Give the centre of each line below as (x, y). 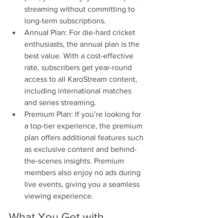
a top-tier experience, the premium (84, 126)
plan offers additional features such (85, 138)
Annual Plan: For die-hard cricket (81, 33)
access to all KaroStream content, (82, 79)
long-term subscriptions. (65, 21)
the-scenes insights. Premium (75, 161)
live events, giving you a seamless (83, 184)
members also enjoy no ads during (83, 173)
